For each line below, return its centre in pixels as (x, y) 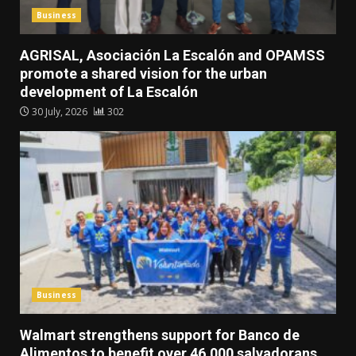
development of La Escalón (109, 92)
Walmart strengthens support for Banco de (160, 335)
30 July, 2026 (60, 112)
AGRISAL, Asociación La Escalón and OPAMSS (172, 56)
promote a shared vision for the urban (143, 74)
